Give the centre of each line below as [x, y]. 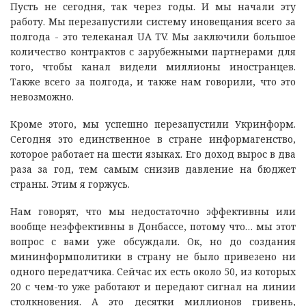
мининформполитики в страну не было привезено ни [153, 256]
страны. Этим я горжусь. [70, 184]
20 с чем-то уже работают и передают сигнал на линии [153, 286]
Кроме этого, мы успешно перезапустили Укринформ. [153, 124]
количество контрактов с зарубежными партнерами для [153, 51]
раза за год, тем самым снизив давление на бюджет [153, 169]
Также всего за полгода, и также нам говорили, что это [153, 81]
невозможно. [42, 96]
